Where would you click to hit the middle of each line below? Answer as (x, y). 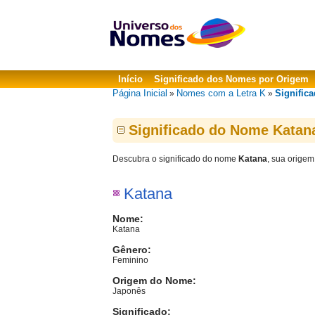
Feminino (130, 260)
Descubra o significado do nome (175, 159)
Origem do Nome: (154, 281)
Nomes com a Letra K (221, 93)
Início (130, 79)
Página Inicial (140, 93)
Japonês (129, 291)
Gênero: (132, 250)
